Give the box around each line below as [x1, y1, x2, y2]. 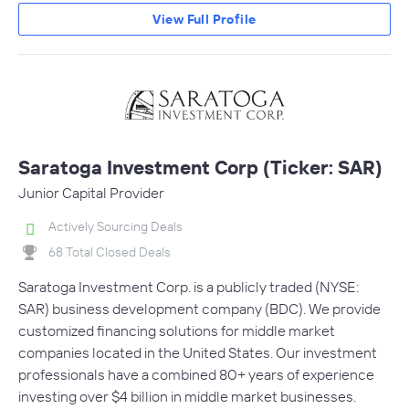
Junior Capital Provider [18, 184, 164, 203]
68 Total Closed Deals [48, 243, 171, 260]
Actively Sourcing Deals [48, 218, 183, 236]
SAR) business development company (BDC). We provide [18, 299, 381, 318]
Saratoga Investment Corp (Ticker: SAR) [18, 155, 383, 180]
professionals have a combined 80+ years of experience [18, 364, 374, 383]
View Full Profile [152, 11, 257, 28]
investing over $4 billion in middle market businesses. [18, 386, 356, 405]
